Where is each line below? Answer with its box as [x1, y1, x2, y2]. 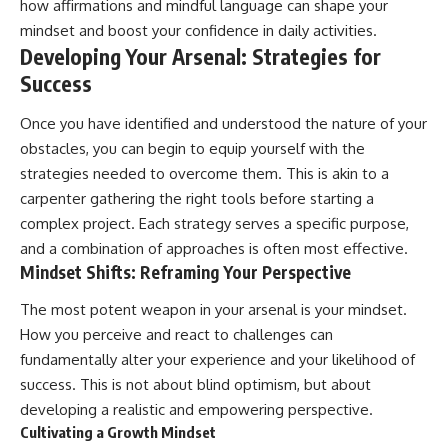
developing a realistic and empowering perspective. [20, 400, 373, 420]
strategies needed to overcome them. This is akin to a [20, 163, 389, 183]
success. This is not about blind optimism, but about [20, 375, 371, 395]
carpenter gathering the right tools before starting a [20, 188, 374, 208]
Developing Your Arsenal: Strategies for [20, 43, 381, 71]
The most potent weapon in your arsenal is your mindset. [20, 300, 407, 320]
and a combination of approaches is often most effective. [20, 238, 408, 258]
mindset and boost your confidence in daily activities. [20, 21, 377, 41]
